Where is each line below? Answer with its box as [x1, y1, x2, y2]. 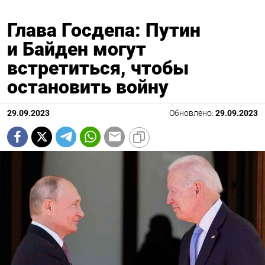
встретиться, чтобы [7, 56, 189, 79]
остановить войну [7, 75, 169, 98]
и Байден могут [7, 37, 146, 60]
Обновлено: [169, 108, 215, 118]
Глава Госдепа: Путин [7, 18, 201, 41]
